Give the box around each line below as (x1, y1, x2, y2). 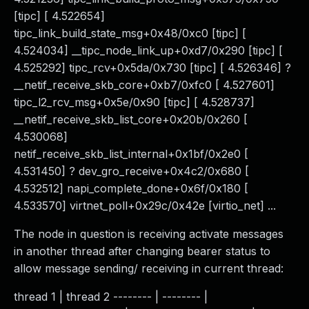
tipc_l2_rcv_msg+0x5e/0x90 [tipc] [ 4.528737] (14, 95, 255, 109)
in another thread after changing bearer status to (14, 244, 270, 258)
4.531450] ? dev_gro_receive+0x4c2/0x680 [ (14, 164, 249, 178)
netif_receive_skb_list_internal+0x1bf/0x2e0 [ (14, 147, 248, 161)
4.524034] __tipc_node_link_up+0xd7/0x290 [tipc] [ (14, 43, 283, 57)
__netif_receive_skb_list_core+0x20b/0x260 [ (14, 112, 248, 126)
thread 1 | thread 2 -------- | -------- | (14, 290, 208, 303)
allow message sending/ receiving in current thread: (14, 261, 283, 275)
